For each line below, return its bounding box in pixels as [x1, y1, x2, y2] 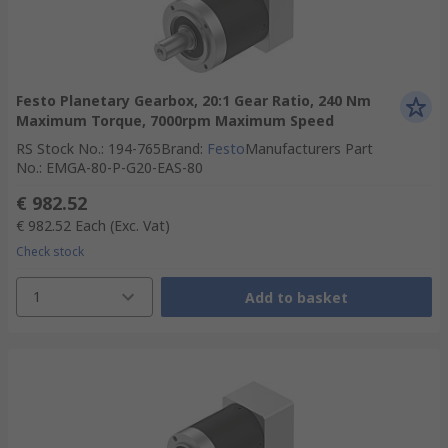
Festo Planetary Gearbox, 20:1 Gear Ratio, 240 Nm [16, 91, 371, 110]
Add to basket [244, 287, 348, 307]
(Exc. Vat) [110, 216, 170, 235]
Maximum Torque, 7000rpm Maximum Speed [16, 111, 334, 130]
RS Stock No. [16, 139, 101, 158]
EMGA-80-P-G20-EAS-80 [46, 158, 203, 177]
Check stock [16, 243, 84, 260]
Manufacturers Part [245, 139, 373, 158]
